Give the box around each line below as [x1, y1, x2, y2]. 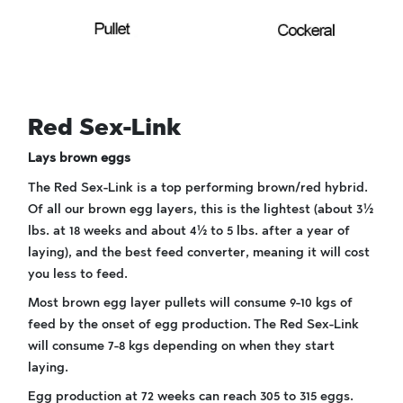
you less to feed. [28, 266, 128, 282]
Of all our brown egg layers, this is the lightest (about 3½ [28, 201, 373, 217]
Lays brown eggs [28, 150, 130, 166]
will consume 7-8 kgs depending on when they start [28, 338, 335, 354]
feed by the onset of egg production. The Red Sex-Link [28, 317, 359, 332]
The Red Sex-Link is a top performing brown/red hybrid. [28, 180, 368, 195]
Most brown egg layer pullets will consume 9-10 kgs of [28, 295, 353, 310]
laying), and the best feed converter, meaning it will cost [28, 245, 370, 260]
